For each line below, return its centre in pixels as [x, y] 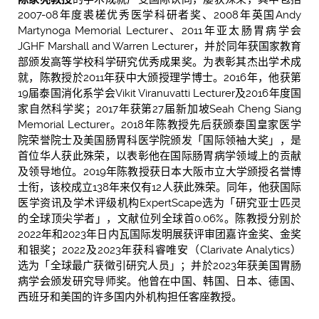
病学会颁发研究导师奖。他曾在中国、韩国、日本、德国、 [159, 281]
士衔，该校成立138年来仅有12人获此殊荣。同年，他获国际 [159, 187]
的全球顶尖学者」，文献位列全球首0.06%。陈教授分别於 [159, 218]
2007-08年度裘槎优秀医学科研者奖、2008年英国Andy [159, 15]
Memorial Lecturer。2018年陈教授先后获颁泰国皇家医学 [159, 124]
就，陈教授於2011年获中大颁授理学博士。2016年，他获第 [159, 77]
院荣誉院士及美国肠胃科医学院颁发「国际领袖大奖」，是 [159, 140]
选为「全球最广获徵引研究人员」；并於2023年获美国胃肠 [159, 265]
